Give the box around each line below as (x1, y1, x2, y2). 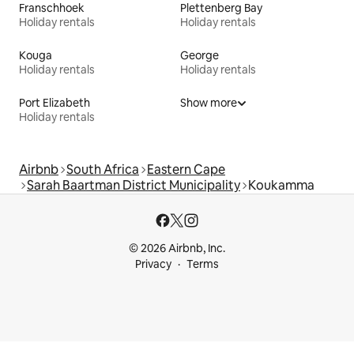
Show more (180, 95, 237, 110)
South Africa (66, 160, 139, 178)
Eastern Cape (147, 160, 225, 178)
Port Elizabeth (19, 95, 90, 110)
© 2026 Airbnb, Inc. (129, 241, 225, 255)
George (180, 47, 219, 62)
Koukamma (248, 176, 314, 194)
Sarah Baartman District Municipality (27, 176, 240, 194)
